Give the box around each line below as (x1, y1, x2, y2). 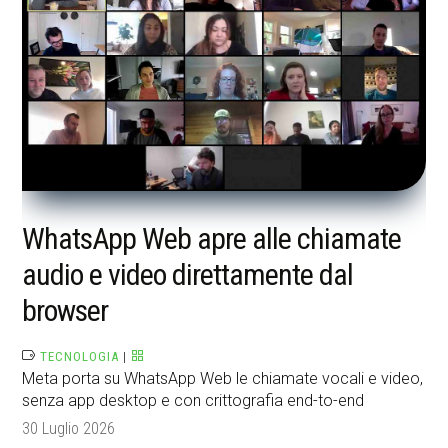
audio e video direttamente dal (22, 257, 354, 293)
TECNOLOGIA (40, 349, 120, 365)
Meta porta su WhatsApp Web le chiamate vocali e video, (22, 369, 424, 389)
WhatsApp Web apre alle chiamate (22, 221, 402, 257)
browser (22, 293, 109, 329)
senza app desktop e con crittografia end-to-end (22, 391, 365, 411)
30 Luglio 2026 (22, 419, 116, 439)
